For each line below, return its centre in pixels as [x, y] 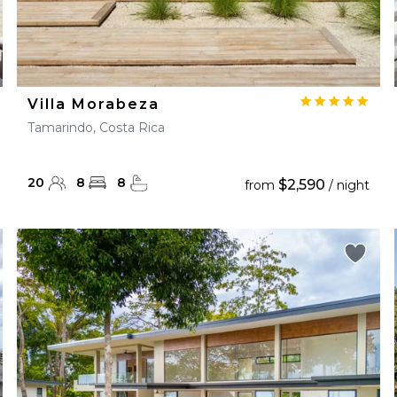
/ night [348, 185]
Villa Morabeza [93, 104]
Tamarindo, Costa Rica [96, 128]
